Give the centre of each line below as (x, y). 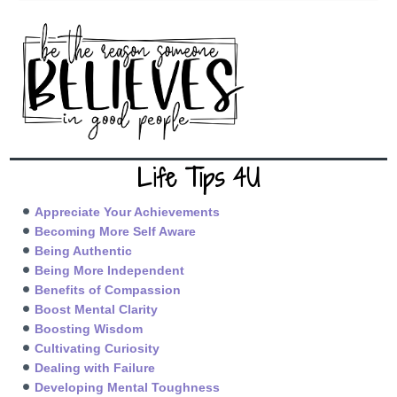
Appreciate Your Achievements (128, 211)
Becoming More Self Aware (116, 231)
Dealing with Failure (95, 367)
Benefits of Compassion (108, 289)
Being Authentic (84, 250)
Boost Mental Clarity (97, 309)
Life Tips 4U (198, 178)
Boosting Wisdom (89, 328)
